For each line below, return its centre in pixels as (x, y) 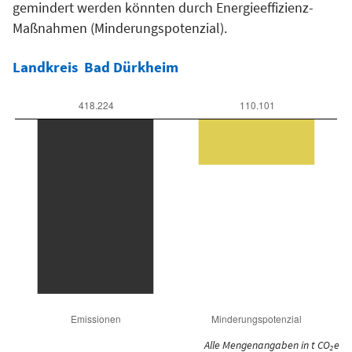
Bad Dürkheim (131, 66)
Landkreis (45, 66)
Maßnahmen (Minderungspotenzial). (120, 28)
